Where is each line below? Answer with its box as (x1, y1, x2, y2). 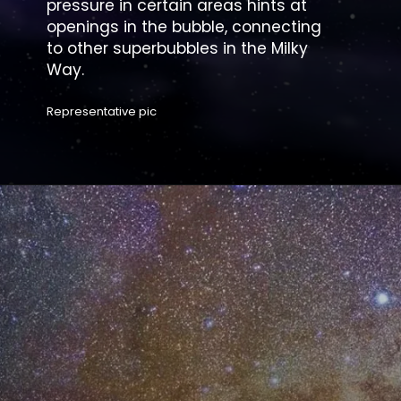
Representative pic (47, 103, 158, 121)
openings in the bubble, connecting (47, 16, 322, 38)
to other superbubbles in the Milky (47, 38, 309, 60)
